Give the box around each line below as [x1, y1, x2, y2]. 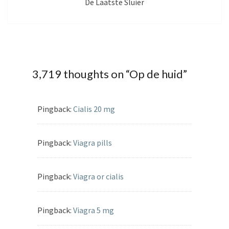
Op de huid [129, 67, 183, 81]
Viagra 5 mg [73, 205, 114, 216]
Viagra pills [73, 138, 112, 148]
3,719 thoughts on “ [32, 67, 129, 81]
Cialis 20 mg [73, 104, 115, 114]
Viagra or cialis [73, 171, 124, 182]
